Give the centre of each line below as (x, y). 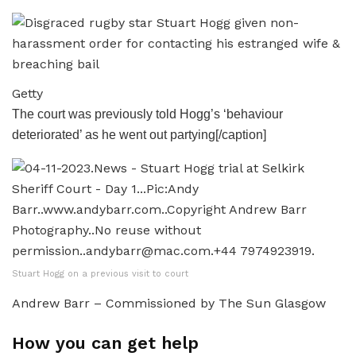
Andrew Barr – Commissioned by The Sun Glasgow (169, 303)
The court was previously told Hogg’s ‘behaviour (147, 114)
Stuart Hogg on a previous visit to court (100, 273)
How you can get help (105, 342)
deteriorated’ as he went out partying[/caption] (139, 134)
